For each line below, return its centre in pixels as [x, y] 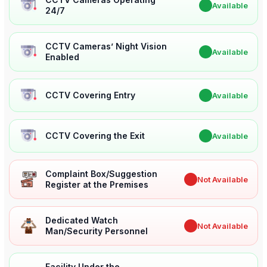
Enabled [62, 57]
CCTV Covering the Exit [95, 136]
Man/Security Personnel [97, 231]
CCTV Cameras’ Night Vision [106, 46]
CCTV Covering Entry [90, 95]
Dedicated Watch [82, 221]
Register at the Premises [97, 185]
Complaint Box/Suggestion [101, 174]
